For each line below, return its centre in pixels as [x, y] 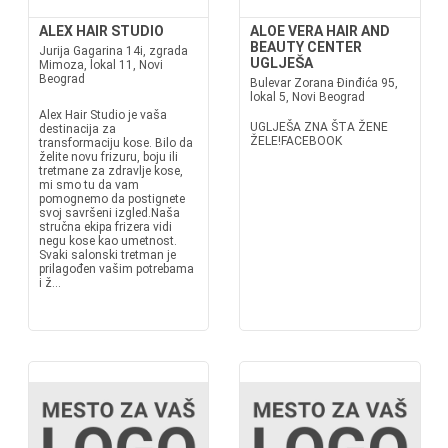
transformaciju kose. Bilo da [115, 143]
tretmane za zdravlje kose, [110, 171]
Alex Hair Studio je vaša [102, 115]
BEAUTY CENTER [306, 47]
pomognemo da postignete [111, 199]
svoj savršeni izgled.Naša [109, 213]
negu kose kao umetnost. [107, 241]
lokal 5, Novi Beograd [307, 97]
